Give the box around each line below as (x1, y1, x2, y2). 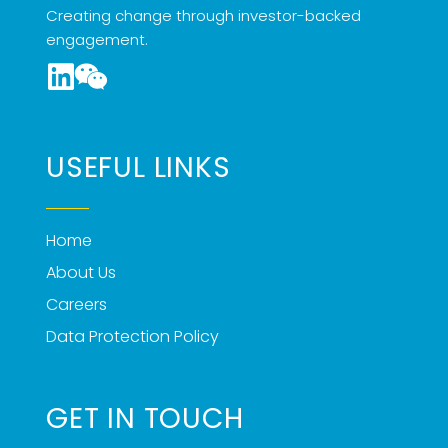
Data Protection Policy (46, 325, 219, 349)
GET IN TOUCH (46, 399, 244, 439)
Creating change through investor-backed (46, 5, 361, 27)
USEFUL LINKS (46, 148, 231, 188)
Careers (46, 293, 107, 317)
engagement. (46, 29, 148, 51)
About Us (46, 261, 116, 285)
